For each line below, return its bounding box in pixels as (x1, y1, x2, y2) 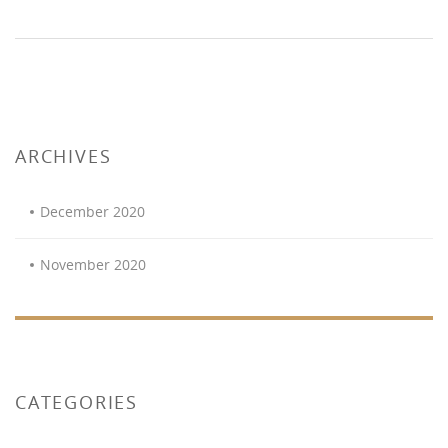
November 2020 (40, 254, 146, 274)
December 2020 (40, 201, 145, 221)
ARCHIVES (15, 143, 112, 168)
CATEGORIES (15, 389, 138, 414)
